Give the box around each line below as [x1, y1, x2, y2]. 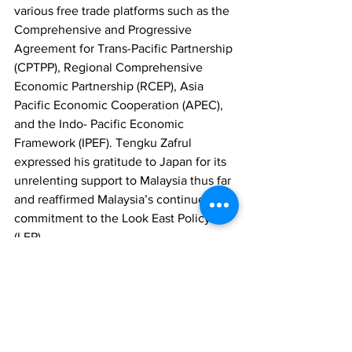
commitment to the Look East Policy [14, 211, 214, 225]
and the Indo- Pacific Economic [14, 117, 187, 131]
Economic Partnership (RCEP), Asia [14, 79, 207, 93]
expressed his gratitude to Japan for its [14, 155, 229, 169]
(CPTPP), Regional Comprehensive [14, 60, 206, 75]
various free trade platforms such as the [14, 4, 233, 18]
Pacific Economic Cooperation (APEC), [14, 98, 226, 112]
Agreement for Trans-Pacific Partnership [14, 42, 236, 56]
